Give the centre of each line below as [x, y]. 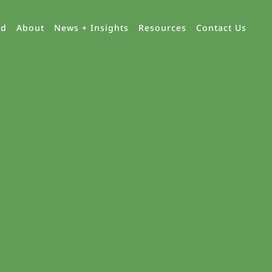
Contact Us [221, 27]
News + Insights [91, 27]
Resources [162, 27]
